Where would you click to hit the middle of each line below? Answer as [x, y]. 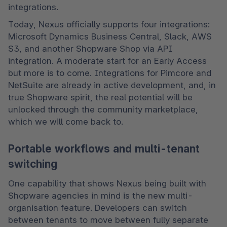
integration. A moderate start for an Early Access [107, 61]
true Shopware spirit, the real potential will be [100, 97]
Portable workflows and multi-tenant [104, 149]
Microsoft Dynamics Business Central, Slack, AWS [110, 36]
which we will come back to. [67, 121]
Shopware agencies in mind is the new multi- [101, 195]
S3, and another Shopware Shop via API [90, 48]
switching [33, 164]
